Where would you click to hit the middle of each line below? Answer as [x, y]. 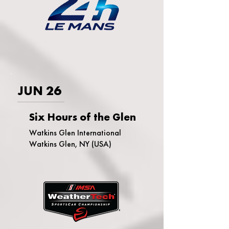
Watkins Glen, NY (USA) [70, 144]
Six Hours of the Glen [83, 117]
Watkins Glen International [76, 133]
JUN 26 [39, 91]
